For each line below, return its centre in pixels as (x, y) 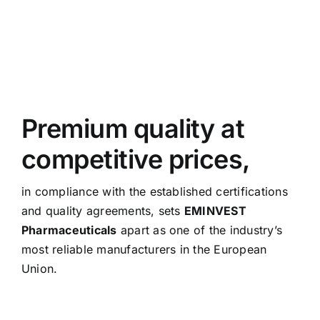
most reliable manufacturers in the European (144, 250)
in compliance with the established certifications (154, 192)
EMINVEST (215, 211)
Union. (39, 269)
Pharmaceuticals (69, 230)
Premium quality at (133, 129)
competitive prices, (135, 160)
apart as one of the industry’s (200, 230)
